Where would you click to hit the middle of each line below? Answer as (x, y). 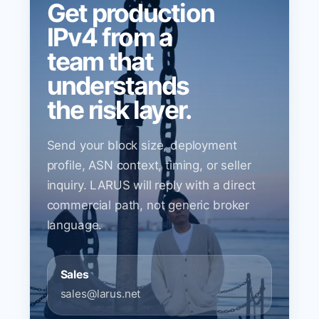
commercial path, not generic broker (148, 205)
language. (74, 225)
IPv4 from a (109, 38)
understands (118, 86)
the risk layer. (119, 110)
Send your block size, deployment (142, 146)
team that (100, 62)
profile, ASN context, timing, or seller (149, 166)
